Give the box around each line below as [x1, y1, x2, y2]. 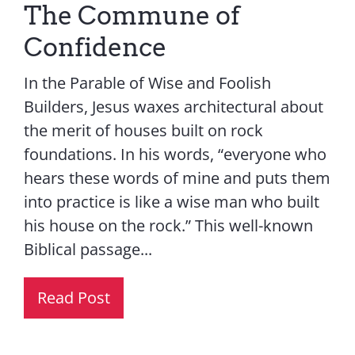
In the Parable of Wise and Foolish [23, 72, 271, 94]
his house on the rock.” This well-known [23, 215, 313, 237]
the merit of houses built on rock [23, 120, 263, 142]
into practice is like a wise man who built [23, 191, 319, 213]
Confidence [23, 32, 166, 63]
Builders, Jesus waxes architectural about [23, 96, 323, 118]
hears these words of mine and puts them [23, 167, 330, 189]
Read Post [36, 287, 110, 309]
